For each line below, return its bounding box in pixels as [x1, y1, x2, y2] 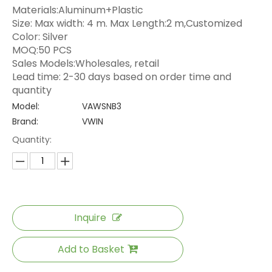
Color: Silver [12, 30, 68, 44]
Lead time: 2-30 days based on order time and [12, 70, 231, 84]
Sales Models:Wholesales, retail [12, 56, 159, 71]
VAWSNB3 [82, 100, 121, 113]
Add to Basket [58, 242, 124, 257]
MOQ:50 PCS [12, 43, 72, 58]
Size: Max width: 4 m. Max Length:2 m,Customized [12, 16, 242, 31]
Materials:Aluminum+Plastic [12, 3, 143, 18]
